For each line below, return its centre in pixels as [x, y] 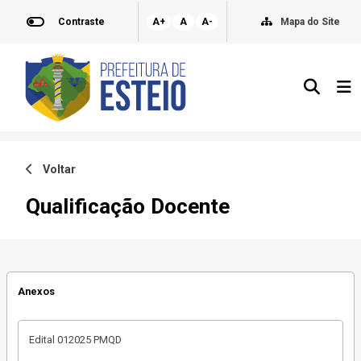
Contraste [81, 22]
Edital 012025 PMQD [75, 340]
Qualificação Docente [128, 206]
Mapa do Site [311, 22]
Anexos [36, 291]
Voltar [54, 169]
